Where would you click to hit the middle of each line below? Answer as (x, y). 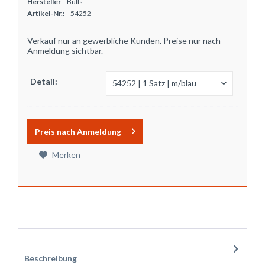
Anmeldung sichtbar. (65, 51)
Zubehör (42, 240)
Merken (66, 155)
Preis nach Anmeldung (78, 132)
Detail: (44, 81)
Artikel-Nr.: (46, 13)
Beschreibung (51, 258)
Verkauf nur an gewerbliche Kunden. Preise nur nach (124, 41)
